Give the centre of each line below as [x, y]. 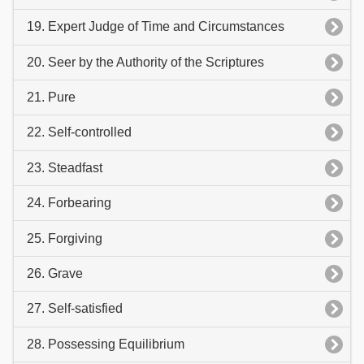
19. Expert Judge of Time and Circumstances [156, 27]
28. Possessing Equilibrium [106, 344]
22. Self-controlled [79, 132]
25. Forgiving [65, 238]
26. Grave [55, 273]
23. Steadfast [65, 167]
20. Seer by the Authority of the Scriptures [145, 62]
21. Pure [51, 97]
